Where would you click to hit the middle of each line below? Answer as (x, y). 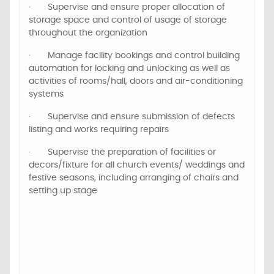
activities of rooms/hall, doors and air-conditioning (136, 81)
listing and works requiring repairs (99, 130)
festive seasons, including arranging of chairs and (134, 178)
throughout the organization (88, 33)
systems (46, 94)
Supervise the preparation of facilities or (132, 152)
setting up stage (63, 191)
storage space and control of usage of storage (128, 20)
